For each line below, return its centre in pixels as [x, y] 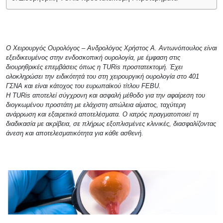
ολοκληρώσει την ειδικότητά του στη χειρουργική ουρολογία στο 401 [103, 76]
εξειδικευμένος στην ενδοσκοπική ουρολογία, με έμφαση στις [93, 57]
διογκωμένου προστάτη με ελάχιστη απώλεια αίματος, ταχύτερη [96, 105]
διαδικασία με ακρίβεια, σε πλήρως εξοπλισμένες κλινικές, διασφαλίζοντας [111, 124]
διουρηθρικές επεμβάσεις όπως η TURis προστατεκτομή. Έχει [94, 67]
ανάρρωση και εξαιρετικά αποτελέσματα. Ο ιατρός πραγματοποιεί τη [102, 114]
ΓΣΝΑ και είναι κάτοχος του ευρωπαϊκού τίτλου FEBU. [83, 86]
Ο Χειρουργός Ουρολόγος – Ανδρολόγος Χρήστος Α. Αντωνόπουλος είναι [111, 48]
